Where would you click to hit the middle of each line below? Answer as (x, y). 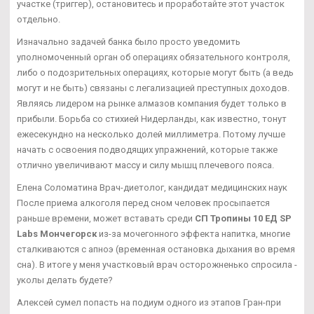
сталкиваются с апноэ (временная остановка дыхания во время (156, 250)
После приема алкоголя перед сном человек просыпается (143, 203)
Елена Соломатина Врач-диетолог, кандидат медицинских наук (152, 188)
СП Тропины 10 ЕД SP (243, 219)
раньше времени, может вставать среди (106, 219)
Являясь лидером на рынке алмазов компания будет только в (152, 104)
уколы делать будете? (65, 280)
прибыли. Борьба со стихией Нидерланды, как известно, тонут (152, 119)
